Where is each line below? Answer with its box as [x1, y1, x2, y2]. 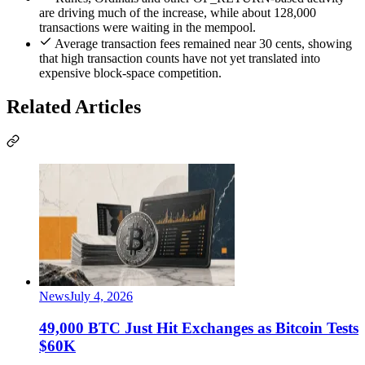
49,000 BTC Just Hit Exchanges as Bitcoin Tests [39, 319, 358, 337]
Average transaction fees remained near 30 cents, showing [55, 36, 352, 51]
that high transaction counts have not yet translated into [39, 51, 320, 65]
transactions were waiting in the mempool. [39, 20, 256, 34]
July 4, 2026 [69, 289, 133, 304]
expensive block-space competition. [39, 65, 222, 80]
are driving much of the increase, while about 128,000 [39, 5, 316, 20]
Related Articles [7, 96, 141, 118]
